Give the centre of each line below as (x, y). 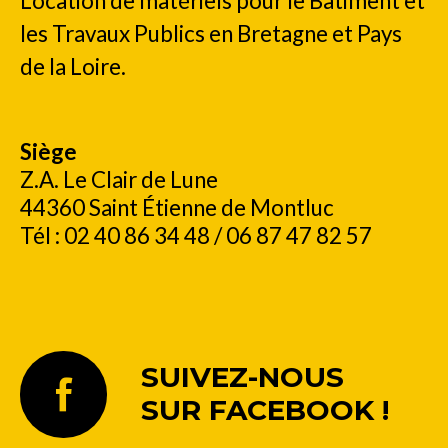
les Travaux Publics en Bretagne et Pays (211, 34)
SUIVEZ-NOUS (242, 377)
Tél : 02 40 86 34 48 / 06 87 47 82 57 (196, 235)
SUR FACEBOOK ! (264, 410)
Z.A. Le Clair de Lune (119, 179)
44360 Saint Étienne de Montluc (177, 207)
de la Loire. (73, 67)
